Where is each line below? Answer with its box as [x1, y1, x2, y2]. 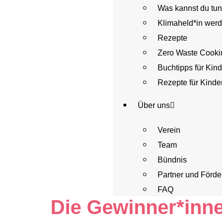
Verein [158, 126, 180, 134]
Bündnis [158, 156, 187, 164]
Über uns [138, 101, 170, 110]
